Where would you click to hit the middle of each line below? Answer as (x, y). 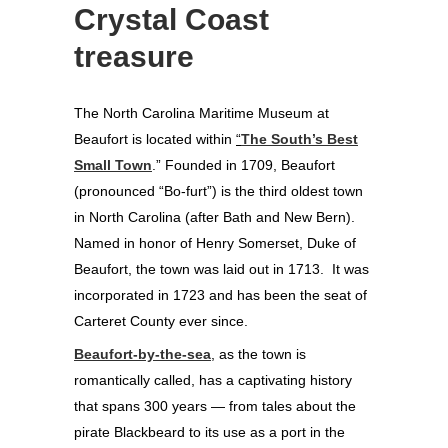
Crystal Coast (171, 19)
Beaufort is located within (155, 138)
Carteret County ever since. (161, 320)
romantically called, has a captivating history (213, 379)
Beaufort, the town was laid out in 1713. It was (221, 268)
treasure (134, 56)
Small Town (113, 164)
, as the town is (258, 353)
